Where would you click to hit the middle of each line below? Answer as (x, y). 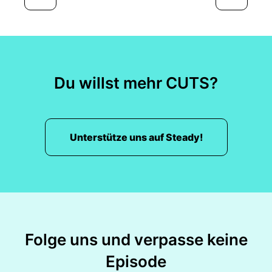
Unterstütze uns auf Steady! (136, 137)
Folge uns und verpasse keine (136, 240)
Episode (136, 261)
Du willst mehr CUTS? (136, 83)
